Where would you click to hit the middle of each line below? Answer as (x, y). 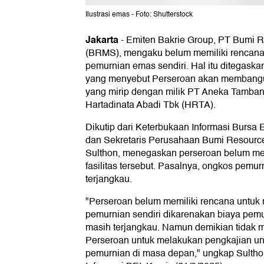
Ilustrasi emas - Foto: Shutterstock (139, 15)
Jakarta (102, 40)
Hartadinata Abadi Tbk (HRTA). (151, 105)
